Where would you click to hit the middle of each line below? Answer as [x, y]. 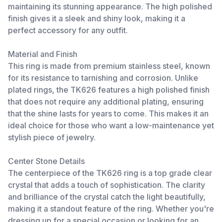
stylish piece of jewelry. [52, 137]
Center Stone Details [46, 161]
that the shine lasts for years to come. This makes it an [108, 113]
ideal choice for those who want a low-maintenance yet [111, 125]
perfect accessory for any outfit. [68, 30]
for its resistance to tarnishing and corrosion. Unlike [103, 78]
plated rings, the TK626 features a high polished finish [109, 90]
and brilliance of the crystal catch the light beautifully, [107, 197]
